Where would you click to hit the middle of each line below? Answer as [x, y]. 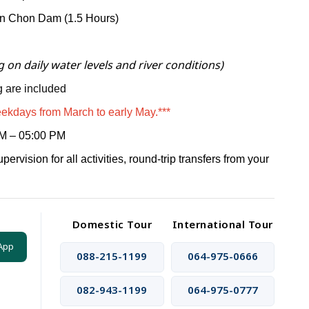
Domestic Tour [112, 225]
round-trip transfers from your [199, 159]
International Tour [222, 225]
